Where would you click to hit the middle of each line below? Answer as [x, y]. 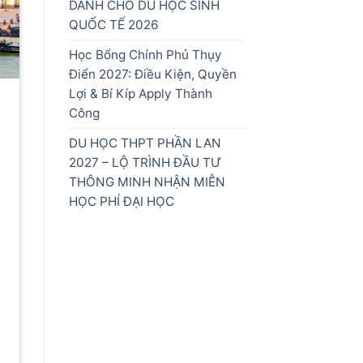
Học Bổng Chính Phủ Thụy [145, 55]
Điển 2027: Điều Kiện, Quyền [152, 75]
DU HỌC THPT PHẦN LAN [145, 143]
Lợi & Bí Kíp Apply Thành [140, 94]
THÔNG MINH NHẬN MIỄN [147, 182]
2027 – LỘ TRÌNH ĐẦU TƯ [145, 163]
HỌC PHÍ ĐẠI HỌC [121, 202]
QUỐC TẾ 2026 [113, 25]
